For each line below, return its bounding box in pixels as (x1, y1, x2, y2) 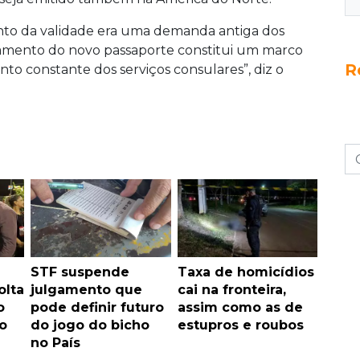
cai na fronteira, (177, 281, 286, 297)
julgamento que (31, 281, 142, 297)
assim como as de (177, 299, 303, 315)
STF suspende (31, 264, 129, 280)
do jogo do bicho (31, 317, 149, 333)
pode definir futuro (31, 299, 164, 315)
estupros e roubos (177, 317, 304, 333)
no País (31, 334, 80, 350)
